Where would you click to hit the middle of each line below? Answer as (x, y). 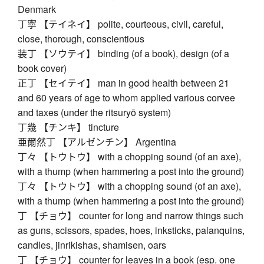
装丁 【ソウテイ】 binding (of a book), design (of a (123, 54)
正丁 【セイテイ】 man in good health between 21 (123, 83)
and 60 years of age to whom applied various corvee (126, 98)
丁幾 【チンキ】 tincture (68, 127)
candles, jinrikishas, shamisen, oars (92, 245)
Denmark (37, 9)
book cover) (42, 68)
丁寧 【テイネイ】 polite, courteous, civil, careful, (121, 24)
